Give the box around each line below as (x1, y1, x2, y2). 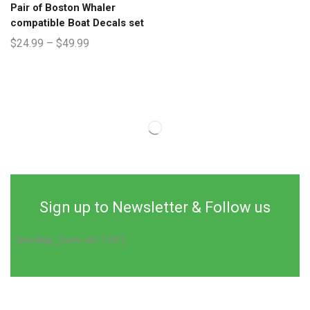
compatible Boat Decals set (10, 17, 144, 29)
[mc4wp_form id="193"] (17, 234, 125, 247)
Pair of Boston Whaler (10, 1, 116, 14)
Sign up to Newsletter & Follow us (39, 199, 271, 217)
